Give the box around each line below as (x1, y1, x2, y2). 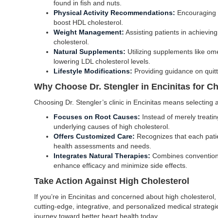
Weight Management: (54, 28, 124, 36)
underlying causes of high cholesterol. (54, 123, 170, 130)
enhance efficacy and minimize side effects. (54, 162, 187, 169)
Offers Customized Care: (54, 132, 135, 140)
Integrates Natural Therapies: (54, 152, 150, 160)
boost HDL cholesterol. (54, 18, 123, 26)
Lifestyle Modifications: (54, 67, 132, 75)
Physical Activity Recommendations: (54, 9, 175, 17)
